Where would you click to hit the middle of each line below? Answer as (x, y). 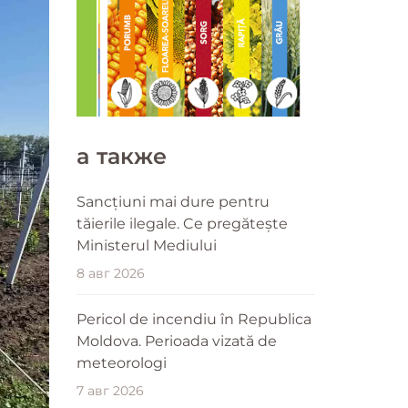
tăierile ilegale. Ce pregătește (182, 223)
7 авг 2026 (110, 390)
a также (121, 156)
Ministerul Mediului (146, 245)
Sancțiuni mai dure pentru (173, 201)
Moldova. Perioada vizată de (176, 341)
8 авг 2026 (110, 273)
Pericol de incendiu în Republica (194, 319)
